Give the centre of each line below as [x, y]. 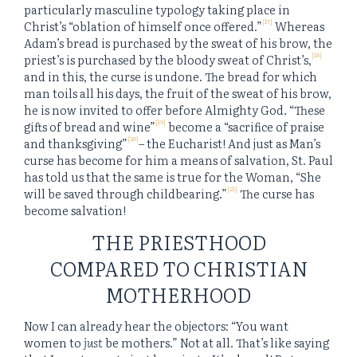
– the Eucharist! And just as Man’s [229, 143]
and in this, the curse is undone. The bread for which [171, 76]
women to [54, 343]
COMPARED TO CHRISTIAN [178, 268]
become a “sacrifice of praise [245, 127]
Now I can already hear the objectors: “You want [156, 326]
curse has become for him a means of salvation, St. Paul [178, 160]
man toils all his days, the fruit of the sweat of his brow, [178, 93]
